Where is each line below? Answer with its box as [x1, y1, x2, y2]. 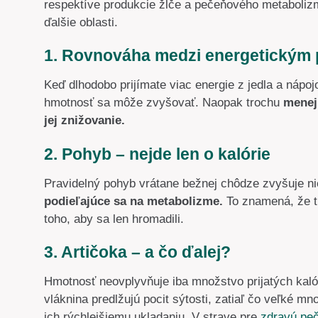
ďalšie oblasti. [44, 15, 118, 29]
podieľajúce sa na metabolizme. [44, 194, 223, 208]
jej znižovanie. [44, 114, 125, 128]
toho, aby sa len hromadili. [44, 212, 184, 226]
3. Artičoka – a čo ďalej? [44, 243, 235, 262]
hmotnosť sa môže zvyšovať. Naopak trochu [44, 96, 283, 110]
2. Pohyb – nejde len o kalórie [44, 145, 270, 163]
